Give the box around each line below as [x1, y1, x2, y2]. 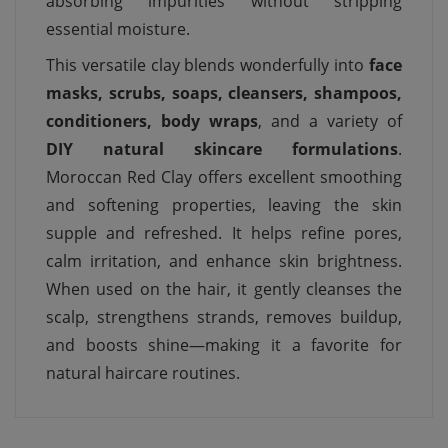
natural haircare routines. [46, 362, 240, 385]
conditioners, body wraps [46, 110, 258, 133]
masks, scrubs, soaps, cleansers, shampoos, [46, 82, 402, 105]
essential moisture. [46, 18, 190, 41]
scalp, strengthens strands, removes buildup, [46, 306, 402, 329]
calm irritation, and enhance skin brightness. [46, 250, 402, 273]
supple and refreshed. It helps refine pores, [46, 222, 402, 245]
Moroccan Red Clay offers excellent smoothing [46, 166, 402, 189]
